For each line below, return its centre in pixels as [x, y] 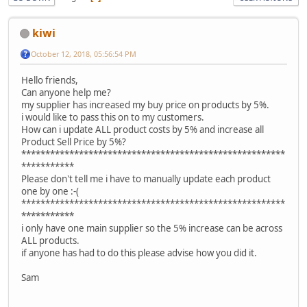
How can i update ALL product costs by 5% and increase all [143, 129]
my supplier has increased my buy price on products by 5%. [145, 105]
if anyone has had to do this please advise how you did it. [139, 253]
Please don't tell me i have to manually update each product [146, 179]
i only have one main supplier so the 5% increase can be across [152, 228]
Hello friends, [50, 80]
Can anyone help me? [66, 92]
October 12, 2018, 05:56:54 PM [84, 53]
